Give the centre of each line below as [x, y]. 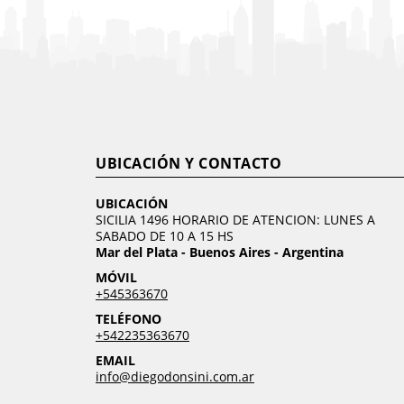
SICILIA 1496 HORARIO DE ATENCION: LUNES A [235, 219]
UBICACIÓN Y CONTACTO [188, 163]
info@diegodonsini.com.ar [175, 376]
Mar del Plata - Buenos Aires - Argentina [220, 252]
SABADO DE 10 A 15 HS [165, 235]
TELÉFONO [129, 318]
